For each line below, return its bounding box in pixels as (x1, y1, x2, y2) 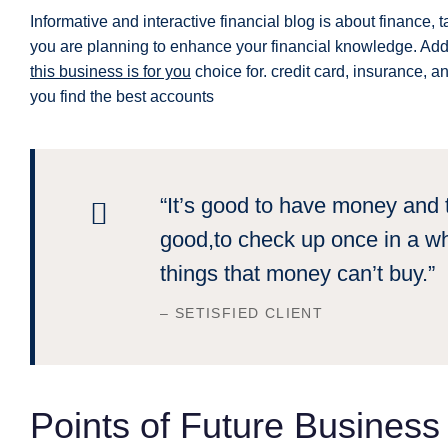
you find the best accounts (30, 88, 214, 105)
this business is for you (30, 63, 191, 80)
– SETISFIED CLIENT (160, 305, 324, 321)
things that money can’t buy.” (160, 261, 435, 286)
